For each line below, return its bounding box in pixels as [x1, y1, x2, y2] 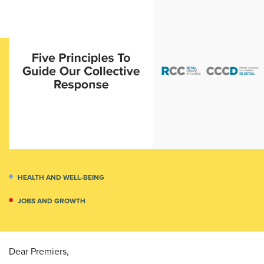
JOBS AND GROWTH [18, 195, 85, 206]
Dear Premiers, [9, 244, 69, 258]
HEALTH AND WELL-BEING [18, 171, 104, 182]
